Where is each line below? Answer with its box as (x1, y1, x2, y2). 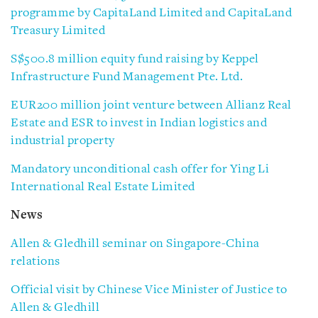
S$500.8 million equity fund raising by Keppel (11, 53, 259, 65)
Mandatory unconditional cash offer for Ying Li (11, 163, 269, 175)
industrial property (11, 135, 115, 147)
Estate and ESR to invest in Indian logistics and (11, 117, 267, 129)
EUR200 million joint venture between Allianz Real (11, 99, 292, 111)
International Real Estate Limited (11, 181, 195, 193)
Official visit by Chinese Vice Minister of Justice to (11, 284, 287, 296)
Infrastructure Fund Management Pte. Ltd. (11, 71, 243, 83)
